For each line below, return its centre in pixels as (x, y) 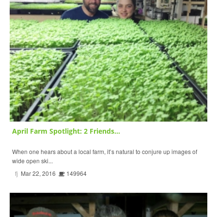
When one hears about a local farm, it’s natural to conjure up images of (105, 152)
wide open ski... (32, 161)
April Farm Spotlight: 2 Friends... (66, 131)
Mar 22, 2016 (38, 173)
